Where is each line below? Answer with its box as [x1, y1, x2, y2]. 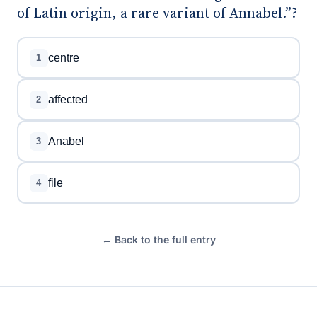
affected [47, 93, 88, 105]
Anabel [47, 134, 84, 147]
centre [47, 51, 79, 64]
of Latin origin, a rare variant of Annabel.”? [17, 3, 297, 23]
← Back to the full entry [101, 234, 216, 246]
